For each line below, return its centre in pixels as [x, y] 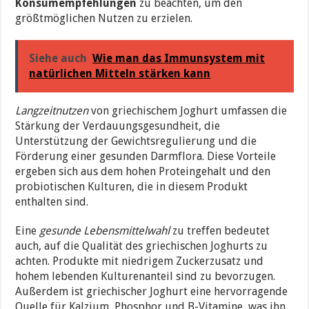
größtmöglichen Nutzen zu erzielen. [104, 18]
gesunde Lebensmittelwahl [105, 230]
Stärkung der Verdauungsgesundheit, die [118, 126]
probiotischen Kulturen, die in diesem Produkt [132, 186]
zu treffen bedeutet [220, 230]
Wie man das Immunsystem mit [179, 58]
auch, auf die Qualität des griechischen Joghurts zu [142, 246]
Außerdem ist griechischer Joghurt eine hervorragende [152, 291]
